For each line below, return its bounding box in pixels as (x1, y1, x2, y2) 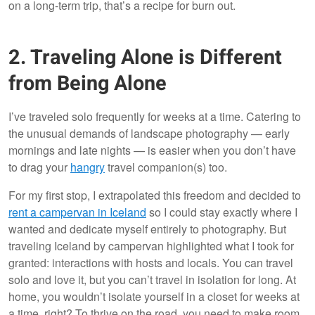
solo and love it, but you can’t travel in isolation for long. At (8, 271, 296, 288)
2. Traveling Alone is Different (8, 42, 282, 72)
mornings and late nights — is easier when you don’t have (8, 141, 296, 158)
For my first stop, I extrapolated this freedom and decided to (8, 186, 301, 203)
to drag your (8, 158, 70, 175)
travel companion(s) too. (105, 158, 227, 175)
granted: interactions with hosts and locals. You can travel (8, 254, 293, 271)
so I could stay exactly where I (146, 203, 297, 220)
